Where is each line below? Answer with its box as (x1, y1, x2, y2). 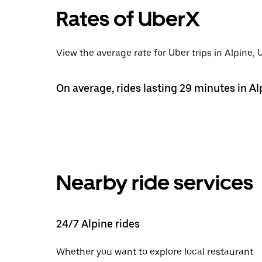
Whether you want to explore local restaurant (56, 246, 253, 257)
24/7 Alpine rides (56, 217, 140, 230)
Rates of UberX (56, 6, 200, 32)
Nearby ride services (56, 170, 253, 195)
